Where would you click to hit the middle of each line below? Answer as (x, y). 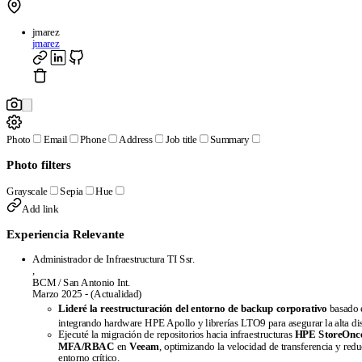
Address (136, 140)
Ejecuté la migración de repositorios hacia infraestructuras (177, 335)
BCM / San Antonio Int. (82, 283)
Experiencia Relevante (65, 234)
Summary (230, 140)
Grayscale (27, 191)
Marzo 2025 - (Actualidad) (87, 295)
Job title (181, 140)
